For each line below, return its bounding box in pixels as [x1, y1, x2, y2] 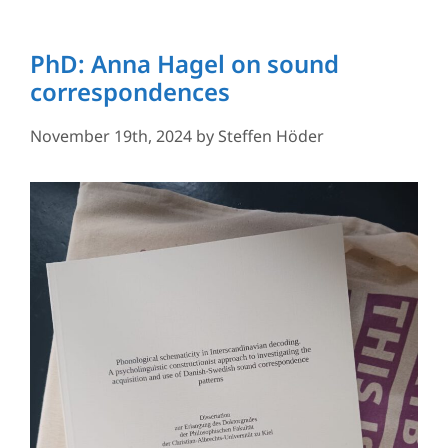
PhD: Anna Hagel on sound [30, 46, 339, 80]
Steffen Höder [218, 124, 324, 147]
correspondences [30, 74, 230, 108]
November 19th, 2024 [30, 124, 192, 147]
